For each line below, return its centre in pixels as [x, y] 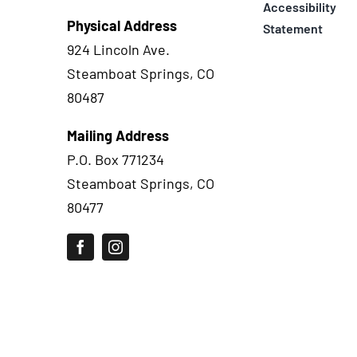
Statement [292, 28]
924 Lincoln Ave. [118, 49]
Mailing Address [118, 135]
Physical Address [122, 25]
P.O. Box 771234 [115, 159]
